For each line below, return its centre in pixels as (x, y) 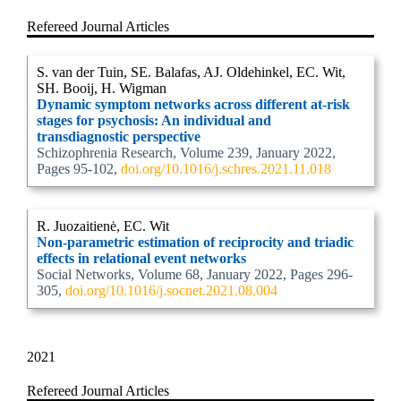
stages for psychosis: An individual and (154, 120)
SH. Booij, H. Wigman (102, 88)
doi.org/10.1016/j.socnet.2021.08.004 (171, 290)
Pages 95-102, (79, 169)
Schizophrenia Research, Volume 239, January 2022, (186, 153)
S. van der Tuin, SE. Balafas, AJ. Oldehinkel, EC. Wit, (191, 72)
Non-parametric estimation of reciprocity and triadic (195, 242)
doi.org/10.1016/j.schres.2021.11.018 (226, 169)
